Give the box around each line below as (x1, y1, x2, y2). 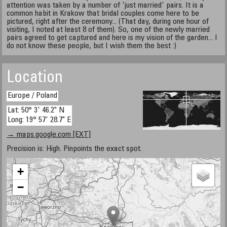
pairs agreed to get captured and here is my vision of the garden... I (7, 34, 218, 42)
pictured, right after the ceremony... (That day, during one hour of (7, 18, 209, 26)
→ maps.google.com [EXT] (7, 131, 91, 139)
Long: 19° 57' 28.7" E (8, 116, 71, 124)
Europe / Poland (8, 92, 58, 100)
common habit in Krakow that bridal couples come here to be (7, 10, 200, 18)
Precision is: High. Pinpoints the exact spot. (7, 145, 142, 153)
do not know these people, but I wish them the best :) (7, 42, 177, 50)
